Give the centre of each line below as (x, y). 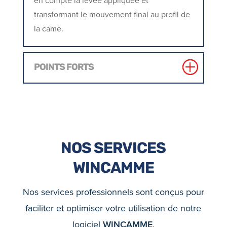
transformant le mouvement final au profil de (112, 14)
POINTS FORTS (64, 67)
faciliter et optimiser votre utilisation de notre (113, 208)
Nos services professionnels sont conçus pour (113, 192)
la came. (48, 28)
